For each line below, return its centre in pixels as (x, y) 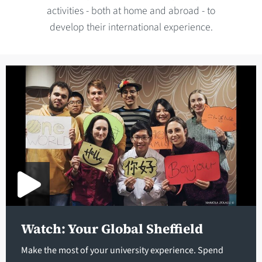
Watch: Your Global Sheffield (112, 229)
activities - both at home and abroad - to (131, 11)
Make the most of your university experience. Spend (122, 250)
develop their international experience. (131, 27)
